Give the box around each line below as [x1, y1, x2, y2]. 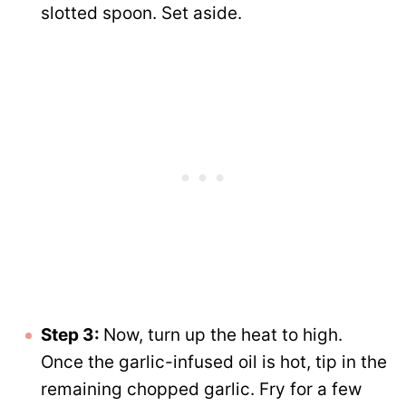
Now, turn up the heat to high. [103, 324, 343, 346]
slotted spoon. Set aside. [41, 3, 242, 24]
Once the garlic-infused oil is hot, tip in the [41, 352, 387, 373]
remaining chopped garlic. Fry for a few [41, 379, 362, 401]
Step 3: [41, 324, 103, 346]
